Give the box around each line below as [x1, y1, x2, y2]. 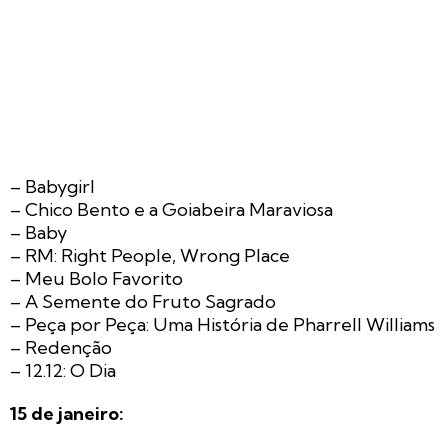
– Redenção [10, 335, 112, 359]
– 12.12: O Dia [10, 358, 116, 382]
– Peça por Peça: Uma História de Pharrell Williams [10, 312, 435, 336]
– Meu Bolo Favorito [10, 266, 183, 290]
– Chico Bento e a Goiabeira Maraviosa [10, 197, 333, 221]
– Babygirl [10, 174, 95, 198]
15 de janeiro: [10, 401, 124, 425]
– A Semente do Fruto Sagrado [10, 289, 276, 313]
